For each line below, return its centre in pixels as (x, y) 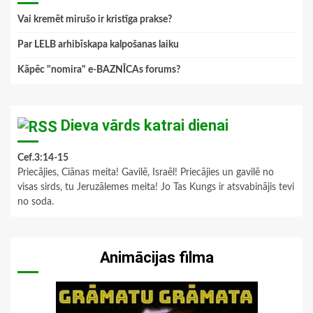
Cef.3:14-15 (43, 158)
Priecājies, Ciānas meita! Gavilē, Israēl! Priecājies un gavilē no (146, 172)
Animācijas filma (156, 257)
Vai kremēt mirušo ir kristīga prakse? (95, 20)
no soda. (36, 202)
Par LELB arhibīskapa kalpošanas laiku (98, 45)
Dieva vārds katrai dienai (145, 126)
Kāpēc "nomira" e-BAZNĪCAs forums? (99, 70)
